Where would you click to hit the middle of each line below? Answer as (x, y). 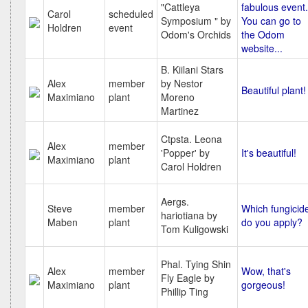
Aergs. (175, 201)
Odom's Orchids (196, 34)
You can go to (271, 21)
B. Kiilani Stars (192, 69)
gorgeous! (263, 285)
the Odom (263, 34)
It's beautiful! (269, 153)
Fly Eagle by (188, 278)
